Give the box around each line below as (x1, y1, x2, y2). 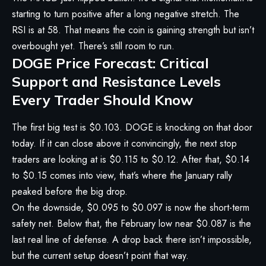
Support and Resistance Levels (12, 72, 221, 91)
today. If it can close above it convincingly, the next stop (12, 136, 237, 150)
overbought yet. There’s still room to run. (12, 39, 175, 53)
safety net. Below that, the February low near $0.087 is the (12, 216, 251, 230)
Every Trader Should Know (12, 91, 193, 109)
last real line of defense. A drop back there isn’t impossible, (12, 232, 252, 246)
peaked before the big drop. (12, 184, 128, 198)
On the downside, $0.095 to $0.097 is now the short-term (12, 200, 249, 214)
